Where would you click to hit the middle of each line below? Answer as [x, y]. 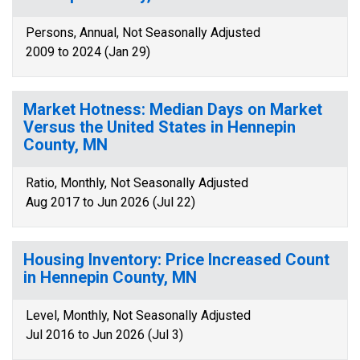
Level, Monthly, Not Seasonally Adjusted [138, 315]
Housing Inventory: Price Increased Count [176, 260]
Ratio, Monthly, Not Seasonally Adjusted [137, 183]
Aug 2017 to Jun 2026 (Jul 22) [110, 202]
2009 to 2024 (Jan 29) [88, 52]
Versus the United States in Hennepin [160, 127]
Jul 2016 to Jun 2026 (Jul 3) [104, 335]
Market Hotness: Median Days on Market [173, 109]
